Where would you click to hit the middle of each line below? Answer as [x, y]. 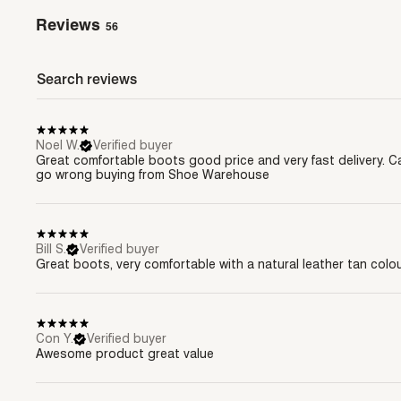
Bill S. [51, 249]
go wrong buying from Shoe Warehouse [153, 175]
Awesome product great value [125, 354]
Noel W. [58, 145]
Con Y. [55, 338]
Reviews [68, 24]
